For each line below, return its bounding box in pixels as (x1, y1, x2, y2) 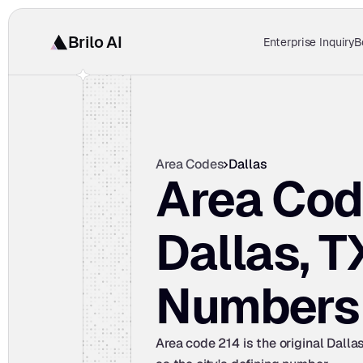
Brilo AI (68, 32, 122, 51)
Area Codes (156, 156, 224, 173)
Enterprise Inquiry (263, 35, 355, 49)
